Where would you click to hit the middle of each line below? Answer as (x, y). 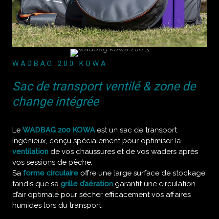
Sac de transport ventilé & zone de (104, 86)
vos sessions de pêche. (52, 162)
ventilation (30, 152)
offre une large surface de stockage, (142, 173)
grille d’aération (87, 184)
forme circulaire (51, 173)
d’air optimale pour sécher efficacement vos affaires (101, 195)
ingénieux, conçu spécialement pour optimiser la (97, 141)
